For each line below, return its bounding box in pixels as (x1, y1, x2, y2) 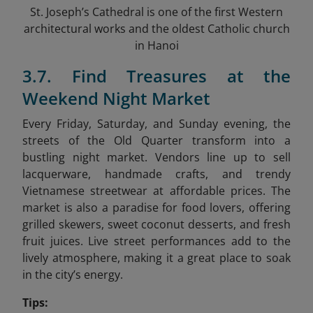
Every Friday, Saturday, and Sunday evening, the (22, 115, 291, 131)
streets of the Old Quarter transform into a (22, 132, 291, 148)
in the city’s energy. (22, 266, 123, 282)
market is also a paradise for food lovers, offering (22, 199, 291, 215)
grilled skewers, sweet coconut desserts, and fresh (22, 216, 291, 232)
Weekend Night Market (22, 86, 210, 110)
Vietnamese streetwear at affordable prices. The (22, 182, 291, 198)
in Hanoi (134, 37, 179, 53)
